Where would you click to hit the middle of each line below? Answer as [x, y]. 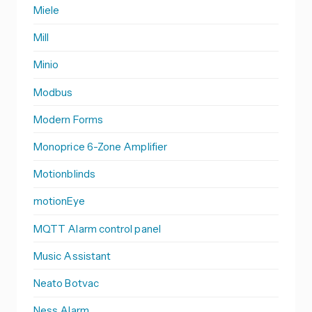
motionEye [59, 201]
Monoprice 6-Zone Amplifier [100, 147]
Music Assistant [72, 256]
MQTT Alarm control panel [97, 228]
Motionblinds [64, 174]
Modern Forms [68, 119]
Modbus [53, 92]
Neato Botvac [66, 283]
